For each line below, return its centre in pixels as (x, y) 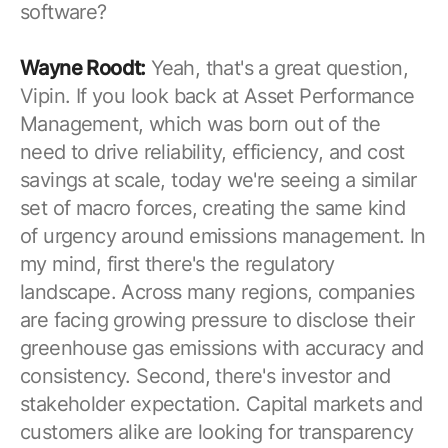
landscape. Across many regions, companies (217, 291)
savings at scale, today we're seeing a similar (218, 179)
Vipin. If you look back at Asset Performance (217, 95)
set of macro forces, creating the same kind (213, 207)
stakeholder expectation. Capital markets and (221, 403)
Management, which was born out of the (200, 123)
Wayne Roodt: (83, 67)
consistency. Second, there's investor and (205, 375)
